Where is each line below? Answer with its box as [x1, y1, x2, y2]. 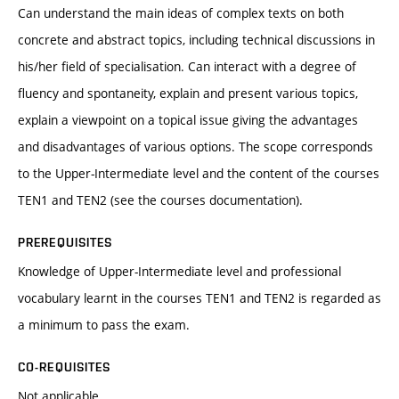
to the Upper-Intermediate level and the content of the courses [18, 165, 379, 183]
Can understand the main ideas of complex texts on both [18, 4, 344, 22]
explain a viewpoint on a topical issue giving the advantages [18, 111, 358, 129]
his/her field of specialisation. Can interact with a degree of [18, 58, 356, 76]
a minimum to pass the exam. [18, 316, 190, 334]
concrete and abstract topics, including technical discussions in [18, 31, 375, 49]
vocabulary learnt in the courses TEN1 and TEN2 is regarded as [18, 289, 381, 307]
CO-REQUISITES [18, 360, 111, 375]
